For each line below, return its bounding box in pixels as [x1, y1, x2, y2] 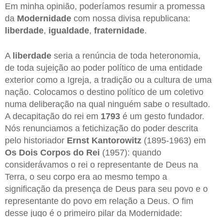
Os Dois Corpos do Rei [5, 147, 100, 157]
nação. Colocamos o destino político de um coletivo [5, 87, 203, 97]
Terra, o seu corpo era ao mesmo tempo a [5, 171, 167, 182]
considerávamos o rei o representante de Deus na [5, 159, 198, 170]
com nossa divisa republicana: [71, 14, 190, 24]
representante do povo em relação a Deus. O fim [5, 196, 193, 206]
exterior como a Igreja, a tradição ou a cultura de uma [5, 75, 212, 85]
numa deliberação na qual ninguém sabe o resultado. [5, 99, 210, 109]
